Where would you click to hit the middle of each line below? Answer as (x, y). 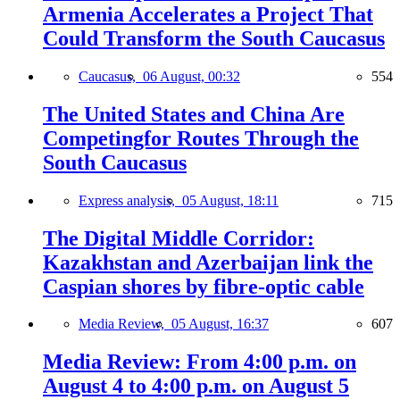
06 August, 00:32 (192, 76)
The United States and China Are (194, 114)
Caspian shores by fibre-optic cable (204, 286)
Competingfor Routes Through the (201, 138)
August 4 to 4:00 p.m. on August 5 (196, 386)
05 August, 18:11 (230, 200)
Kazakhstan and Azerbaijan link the (208, 262)
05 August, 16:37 (220, 324)
